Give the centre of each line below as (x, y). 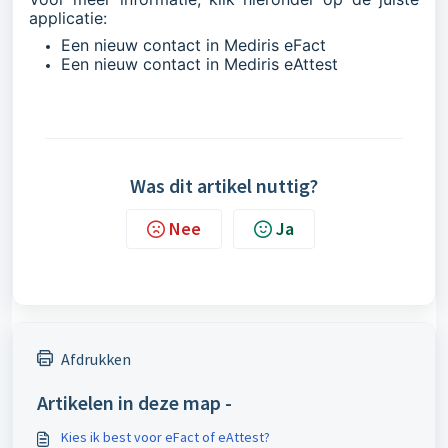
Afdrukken (96, 359)
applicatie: (68, 18)
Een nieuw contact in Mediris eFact (193, 45)
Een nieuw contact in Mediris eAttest (199, 64)
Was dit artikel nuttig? (224, 186)
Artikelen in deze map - (134, 403)
